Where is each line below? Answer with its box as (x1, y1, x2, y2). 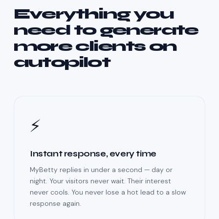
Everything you (14, 5, 174, 23)
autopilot (14, 53, 110, 71)
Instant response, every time (30, 149, 156, 159)
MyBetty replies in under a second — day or (30, 165, 173, 175)
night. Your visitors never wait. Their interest (30, 176, 171, 186)
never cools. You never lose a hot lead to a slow (30, 188, 186, 197)
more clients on (14, 37, 177, 55)
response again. (30, 199, 81, 208)
